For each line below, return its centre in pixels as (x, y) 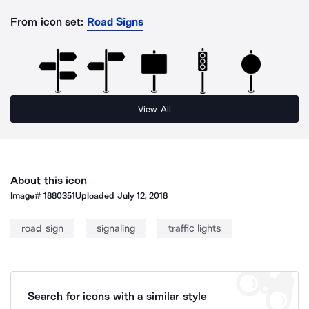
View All (154, 109)
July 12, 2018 (142, 196)
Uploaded (96, 196)
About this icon (49, 180)
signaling (116, 228)
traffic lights (194, 228)
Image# (27, 196)
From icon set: (47, 22)
